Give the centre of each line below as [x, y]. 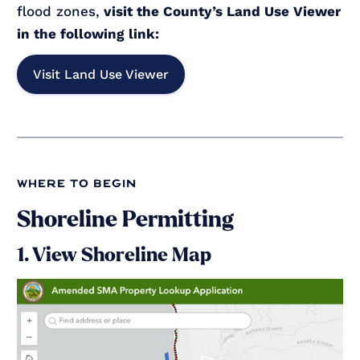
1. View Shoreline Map [115, 255]
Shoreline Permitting [126, 219]
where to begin [77, 184]
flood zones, [59, 11]
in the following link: [88, 33]
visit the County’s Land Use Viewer [221, 11]
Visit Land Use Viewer [101, 74]
